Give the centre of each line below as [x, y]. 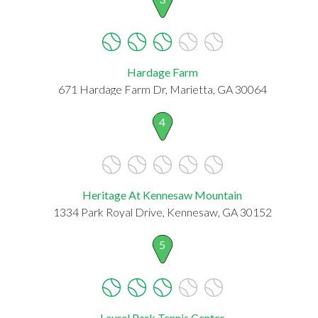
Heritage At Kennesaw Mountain [162, 194]
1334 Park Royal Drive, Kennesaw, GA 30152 [162, 212]
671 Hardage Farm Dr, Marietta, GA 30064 [162, 89]
